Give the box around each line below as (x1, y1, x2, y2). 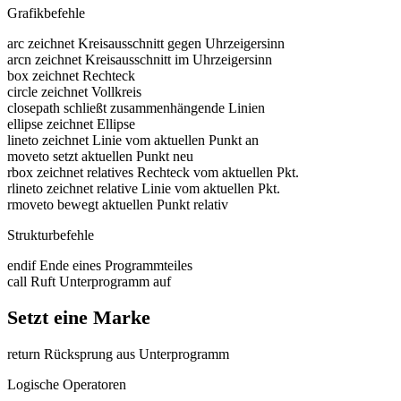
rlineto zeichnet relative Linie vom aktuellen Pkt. (7, 180, 280, 196)
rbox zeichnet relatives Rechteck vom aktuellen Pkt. (7, 164, 299, 180)
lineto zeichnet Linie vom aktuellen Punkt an (7, 132, 259, 148)
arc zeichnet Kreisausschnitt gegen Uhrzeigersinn (7, 35, 285, 51)
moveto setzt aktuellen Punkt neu (7, 148, 193, 164)
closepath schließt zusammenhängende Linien (7, 99, 265, 115)
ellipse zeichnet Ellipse (7, 115, 135, 132)
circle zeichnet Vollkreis (7, 83, 141, 99)
